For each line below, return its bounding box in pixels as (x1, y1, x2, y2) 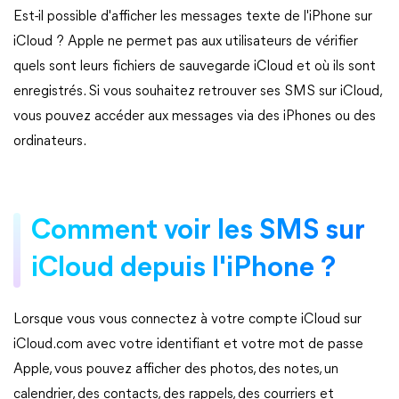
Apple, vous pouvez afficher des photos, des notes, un (13, 362, 338, 377)
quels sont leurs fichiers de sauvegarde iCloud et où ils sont (13, 60, 376, 74)
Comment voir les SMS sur (31, 217, 365, 246)
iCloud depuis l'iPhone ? (31, 255, 336, 283)
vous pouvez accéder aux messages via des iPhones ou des (13, 110, 376, 124)
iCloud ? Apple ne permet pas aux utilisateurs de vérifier (13, 35, 358, 49)
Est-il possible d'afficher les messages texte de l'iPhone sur (13, 10, 372, 24)
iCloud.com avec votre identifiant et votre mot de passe (13, 338, 363, 352)
